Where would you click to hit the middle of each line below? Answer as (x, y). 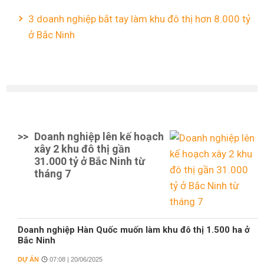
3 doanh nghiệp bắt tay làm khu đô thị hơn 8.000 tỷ (139, 19)
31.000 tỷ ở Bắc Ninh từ (90, 161)
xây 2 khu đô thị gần (82, 149)
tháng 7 (52, 174)
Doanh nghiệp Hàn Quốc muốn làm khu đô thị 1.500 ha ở (134, 230)
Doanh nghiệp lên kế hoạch (99, 136)
